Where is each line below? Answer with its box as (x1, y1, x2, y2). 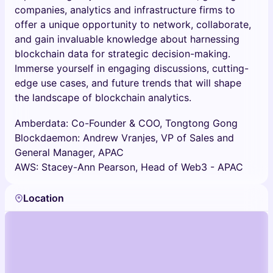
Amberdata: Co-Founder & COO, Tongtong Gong (15, 117, 238, 129)
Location (23, 191, 64, 204)
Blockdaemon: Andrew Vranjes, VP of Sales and (15, 132, 234, 144)
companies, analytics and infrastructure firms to (15, 4, 235, 16)
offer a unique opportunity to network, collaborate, (15, 18, 251, 30)
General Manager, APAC (15, 146, 124, 158)
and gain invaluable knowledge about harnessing (15, 33, 239, 45)
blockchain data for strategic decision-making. (15, 48, 230, 60)
